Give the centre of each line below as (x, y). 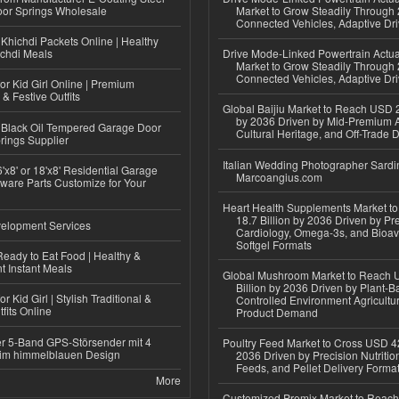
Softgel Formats (274, 244)
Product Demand (277, 312)
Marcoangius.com (279, 176)
